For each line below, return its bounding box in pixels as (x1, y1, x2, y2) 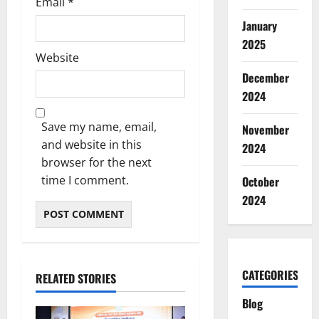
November (241, 121, 289, 139)
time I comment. (41, 172, 129, 189)
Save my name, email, (41, 119, 157, 135)
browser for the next (41, 155, 152, 171)
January (241, 17, 277, 35)
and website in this (41, 137, 142, 153)
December (241, 69, 289, 87)
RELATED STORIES (36, 270, 116, 288)
